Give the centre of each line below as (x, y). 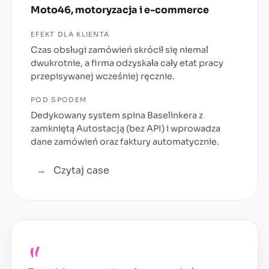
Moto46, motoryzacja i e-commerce (120, 10)
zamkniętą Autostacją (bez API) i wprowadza (125, 129)
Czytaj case (80, 171)
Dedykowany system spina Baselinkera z (117, 116)
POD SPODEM (59, 100)
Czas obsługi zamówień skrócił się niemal (119, 50)
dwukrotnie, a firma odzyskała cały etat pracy (127, 63)
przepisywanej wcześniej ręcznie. (103, 77)
